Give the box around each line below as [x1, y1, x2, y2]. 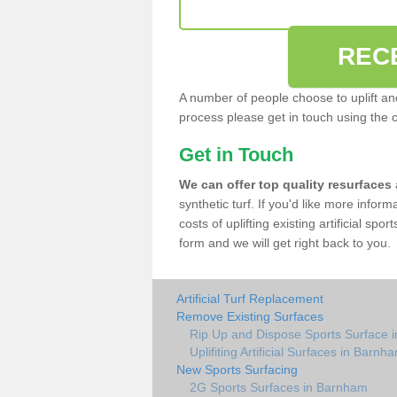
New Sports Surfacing [176, 362, 298, 377]
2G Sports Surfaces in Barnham [190, 380, 368, 394]
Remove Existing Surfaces [176, 309, 323, 323]
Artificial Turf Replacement [176, 292, 323, 306]
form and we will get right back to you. [179, 236, 391, 250]
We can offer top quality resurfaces [179, 177, 392, 191]
